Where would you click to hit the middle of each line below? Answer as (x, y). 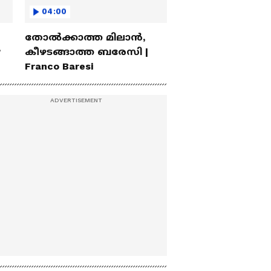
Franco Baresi (59, 67)
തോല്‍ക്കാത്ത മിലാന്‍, (85, 38)
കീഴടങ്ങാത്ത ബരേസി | (87, 52)
